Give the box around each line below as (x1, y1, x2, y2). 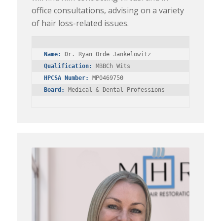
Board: (43, 86, 65, 94)
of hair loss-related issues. (31, 17, 129, 29)
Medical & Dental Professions (64, 86, 165, 94)
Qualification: (43, 63, 92, 70)
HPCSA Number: (43, 74, 89, 82)
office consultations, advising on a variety (31, 4, 184, 16)
